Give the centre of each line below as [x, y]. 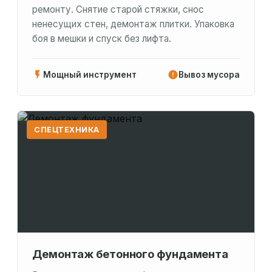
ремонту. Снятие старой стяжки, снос [118, 10]
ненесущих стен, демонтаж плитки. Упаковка [133, 24]
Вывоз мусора [209, 75]
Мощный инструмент [90, 75]
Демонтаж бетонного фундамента [131, 254]
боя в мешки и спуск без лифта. [102, 39]
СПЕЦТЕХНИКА [67, 130]
